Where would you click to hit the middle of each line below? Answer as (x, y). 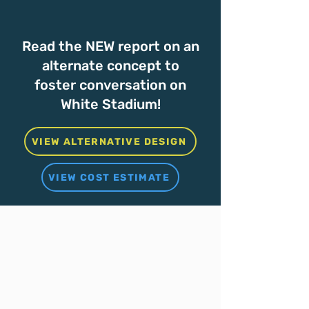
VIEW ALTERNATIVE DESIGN (109, 141)
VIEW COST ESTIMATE (109, 177)
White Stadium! (110, 104)
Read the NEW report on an (110, 46)
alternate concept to (110, 66)
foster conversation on (110, 85)
